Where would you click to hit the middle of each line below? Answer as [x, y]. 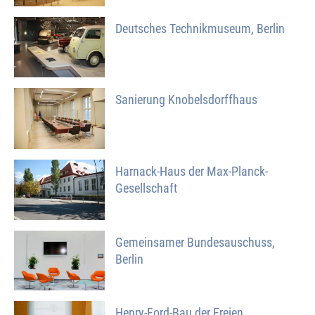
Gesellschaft [147, 188]
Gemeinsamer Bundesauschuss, [195, 242]
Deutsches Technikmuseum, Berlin [200, 28]
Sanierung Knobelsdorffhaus [187, 99]
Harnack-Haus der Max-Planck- [192, 171]
